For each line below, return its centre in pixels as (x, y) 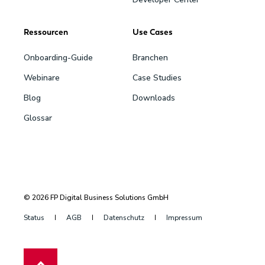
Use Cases (153, 32)
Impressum (184, 217)
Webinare (42, 77)
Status (34, 217)
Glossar (38, 118)
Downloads (154, 98)
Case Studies (157, 77)
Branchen (150, 57)
